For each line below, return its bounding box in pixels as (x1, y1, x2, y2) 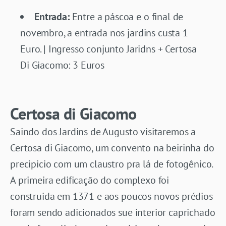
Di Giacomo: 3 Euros (20, 58, 104, 72)
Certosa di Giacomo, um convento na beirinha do (10, 141, 214, 154)
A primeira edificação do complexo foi (10, 173, 169, 187)
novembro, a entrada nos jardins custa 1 (20, 26, 188, 39)
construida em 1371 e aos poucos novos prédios (10, 189, 213, 203)
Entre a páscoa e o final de (69, 10, 184, 23)
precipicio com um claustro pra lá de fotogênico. (10, 157, 213, 171)
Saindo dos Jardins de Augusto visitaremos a (10, 125, 196, 138)
